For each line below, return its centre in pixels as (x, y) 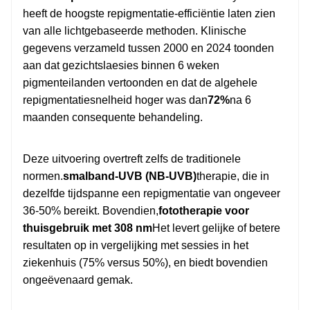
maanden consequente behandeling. (113, 118)
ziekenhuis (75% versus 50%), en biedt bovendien (145, 263)
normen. (43, 176)
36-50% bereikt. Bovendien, (91, 211)
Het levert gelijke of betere (216, 228)
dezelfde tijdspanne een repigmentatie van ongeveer (152, 194)
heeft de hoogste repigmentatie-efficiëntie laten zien (149, 14)
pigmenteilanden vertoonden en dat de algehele (140, 83)
